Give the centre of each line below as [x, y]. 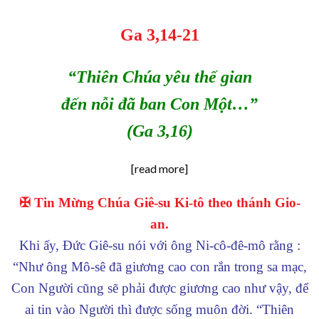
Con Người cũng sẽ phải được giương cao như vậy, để [159, 288]
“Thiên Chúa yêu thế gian [159, 77]
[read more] [159, 168]
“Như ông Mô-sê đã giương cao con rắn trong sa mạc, [159, 266]
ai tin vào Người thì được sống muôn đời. [141, 309]
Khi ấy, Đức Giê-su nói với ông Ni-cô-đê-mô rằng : [159, 245]
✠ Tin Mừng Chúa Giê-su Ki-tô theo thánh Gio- [159, 202]
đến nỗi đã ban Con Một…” [159, 104]
